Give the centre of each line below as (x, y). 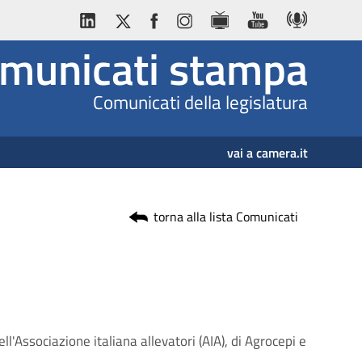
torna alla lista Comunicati (226, 217)
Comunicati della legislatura (200, 103)
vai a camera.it (267, 152)
